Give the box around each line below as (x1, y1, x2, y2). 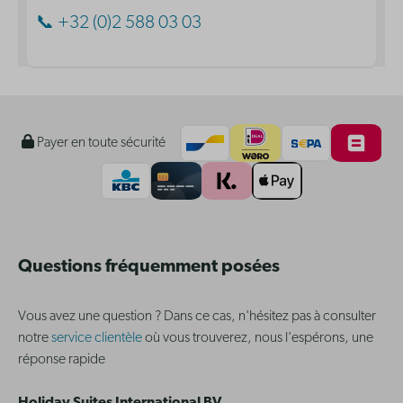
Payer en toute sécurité (34, 136, 166, 150)
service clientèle (51, 331, 142, 345)
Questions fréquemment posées (18, 258, 280, 276)
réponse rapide (18, 353, 105, 367)
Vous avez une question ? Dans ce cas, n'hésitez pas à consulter (18, 309, 376, 324)
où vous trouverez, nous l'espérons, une (142, 331, 373, 345)
